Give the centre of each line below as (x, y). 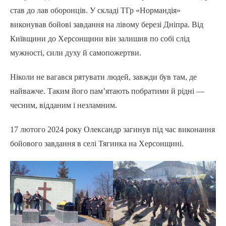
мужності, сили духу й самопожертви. (76, 53)
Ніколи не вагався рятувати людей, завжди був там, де (103, 77)
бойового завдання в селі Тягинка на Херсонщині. (97, 144)
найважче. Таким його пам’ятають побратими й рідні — (107, 91)
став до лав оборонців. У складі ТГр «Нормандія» (95, 11)
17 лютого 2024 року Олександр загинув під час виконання (112, 130)
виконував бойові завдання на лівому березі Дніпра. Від (107, 25)
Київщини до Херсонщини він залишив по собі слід (100, 39)
